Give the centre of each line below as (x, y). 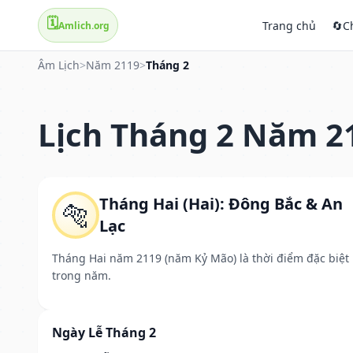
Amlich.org (84, 25)
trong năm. (82, 275)
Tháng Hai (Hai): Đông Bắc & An (221, 203)
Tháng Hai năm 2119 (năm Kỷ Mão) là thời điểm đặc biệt (201, 258)
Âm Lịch (59, 65)
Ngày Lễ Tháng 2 (104, 332)
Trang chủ (289, 25)
